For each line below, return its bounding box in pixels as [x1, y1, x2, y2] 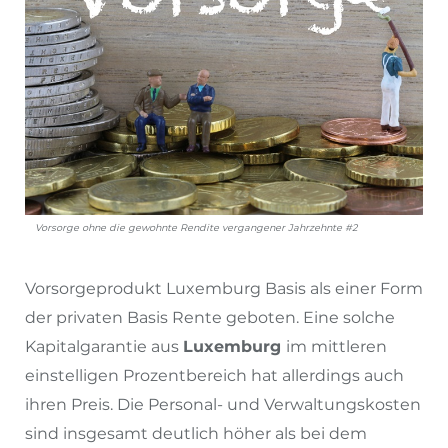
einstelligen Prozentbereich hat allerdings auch [25, 365, 404, 385]
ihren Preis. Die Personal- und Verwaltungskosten [25, 394, 421, 414]
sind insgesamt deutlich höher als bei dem [25, 423, 367, 443]
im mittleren [286, 336, 387, 356]
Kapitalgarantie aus [25, 336, 183, 356]
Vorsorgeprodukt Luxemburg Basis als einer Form [25, 278, 423, 298]
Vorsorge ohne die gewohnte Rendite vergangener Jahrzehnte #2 [35, 221, 357, 233]
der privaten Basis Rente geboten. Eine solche [25, 307, 395, 327]
